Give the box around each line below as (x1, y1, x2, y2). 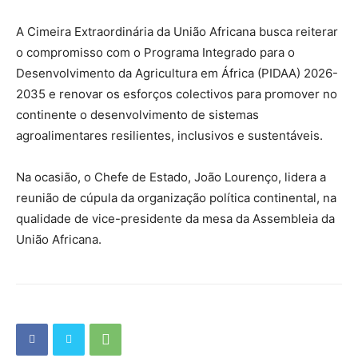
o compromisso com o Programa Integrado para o (16, 44, 295, 60)
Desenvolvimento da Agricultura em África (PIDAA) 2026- (16, 65, 338, 81)
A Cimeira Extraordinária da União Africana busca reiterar (16, 23, 338, 39)
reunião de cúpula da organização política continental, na (16, 189, 336, 205)
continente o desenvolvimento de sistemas (16, 106, 259, 122)
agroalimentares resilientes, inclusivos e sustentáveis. (16, 127, 323, 143)
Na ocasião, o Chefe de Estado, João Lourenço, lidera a (16, 169, 326, 185)
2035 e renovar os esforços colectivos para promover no (16, 86, 337, 101)
